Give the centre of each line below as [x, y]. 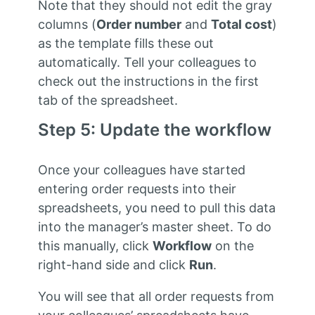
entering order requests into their [137, 189]
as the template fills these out [126, 44]
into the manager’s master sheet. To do [154, 227]
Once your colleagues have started [141, 170]
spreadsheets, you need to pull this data [156, 208]
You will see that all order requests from [156, 297]
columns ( [67, 25]
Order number [139, 25]
